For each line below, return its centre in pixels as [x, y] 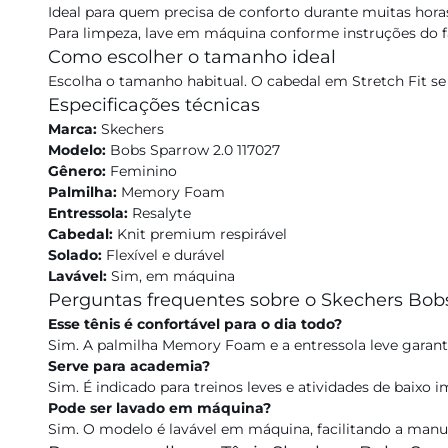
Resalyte [159, 213]
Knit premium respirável [200, 234]
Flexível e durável [163, 255]
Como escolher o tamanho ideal [192, 57]
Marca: [72, 129]
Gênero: [77, 171]
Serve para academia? [129, 366]
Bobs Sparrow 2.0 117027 [193, 150]
